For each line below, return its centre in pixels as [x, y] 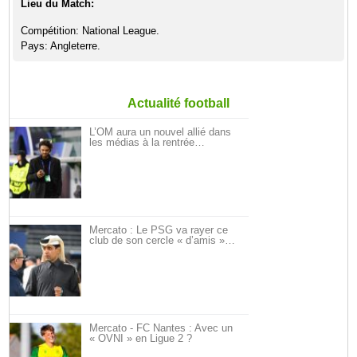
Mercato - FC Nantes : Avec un [161, 328]
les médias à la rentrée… [147, 142]
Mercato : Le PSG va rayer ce [159, 230]
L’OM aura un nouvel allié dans [161, 132]
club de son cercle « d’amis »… [163, 240]
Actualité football [178, 103]
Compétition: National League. [90, 31]
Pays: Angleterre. [61, 46]
